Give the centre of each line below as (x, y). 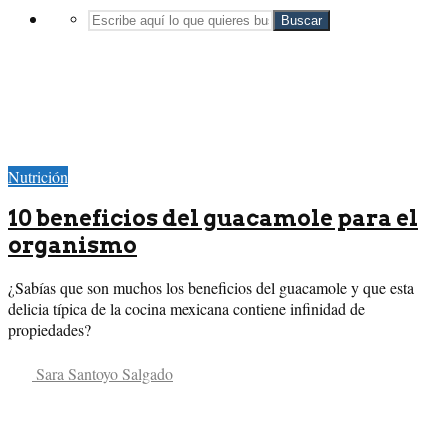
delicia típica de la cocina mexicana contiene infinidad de (186, 309)
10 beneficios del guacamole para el (213, 218)
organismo (72, 245)
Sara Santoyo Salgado (102, 374)
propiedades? (49, 330)
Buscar (301, 20)
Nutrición (38, 176)
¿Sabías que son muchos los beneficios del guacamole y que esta (211, 288)
